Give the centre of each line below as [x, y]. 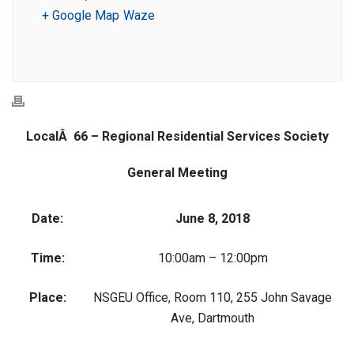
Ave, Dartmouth [213, 318]
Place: [47, 298]
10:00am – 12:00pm [213, 258]
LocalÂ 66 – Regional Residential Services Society [177, 136]
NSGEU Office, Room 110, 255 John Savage [213, 298]
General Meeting [177, 173]
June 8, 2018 [213, 218]
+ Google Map [81, 15]
